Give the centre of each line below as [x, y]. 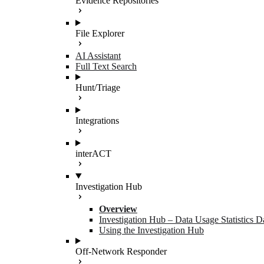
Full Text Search [106, 66]
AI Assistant [98, 56]
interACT [93, 154]
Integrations [97, 121]
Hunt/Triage [98, 88]
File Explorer [100, 33]
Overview [118, 209]
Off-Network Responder [121, 251]
